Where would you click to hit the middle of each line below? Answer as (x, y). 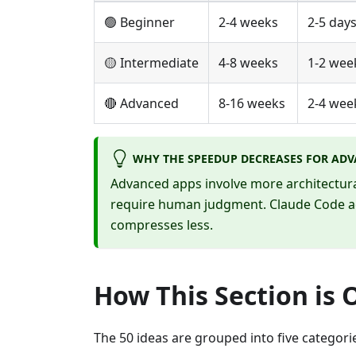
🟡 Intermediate (151, 63)
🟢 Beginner (139, 23)
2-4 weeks (248, 23)
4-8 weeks (248, 63)
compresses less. (162, 225)
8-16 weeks (252, 104)
